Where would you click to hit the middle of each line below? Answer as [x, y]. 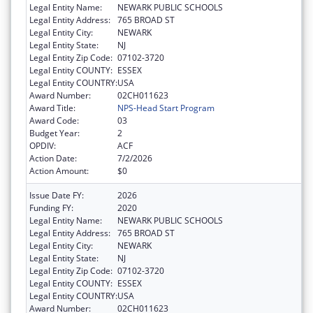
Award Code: [54, 120]
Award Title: [52, 108]
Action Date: [53, 158]
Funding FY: [51, 208]
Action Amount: [59, 170]
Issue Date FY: [57, 195]
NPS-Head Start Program [166, 108]
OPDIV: [43, 145]
